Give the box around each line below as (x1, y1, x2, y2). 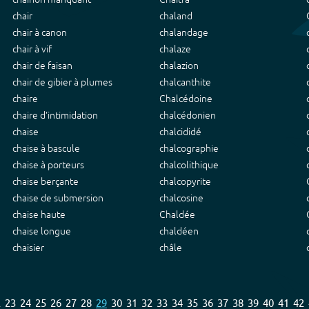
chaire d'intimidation (12, 110, 98, 121)
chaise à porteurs (12, 159, 84, 170)
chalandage (159, 27, 208, 38)
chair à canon (12, 27, 67, 38)
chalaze (159, 43, 191, 54)
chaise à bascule (12, 143, 80, 154)
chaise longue (12, 226, 71, 237)
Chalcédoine (159, 93, 212, 104)
